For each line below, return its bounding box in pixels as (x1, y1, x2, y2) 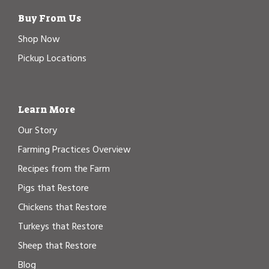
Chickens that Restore (18, 199, 107, 216)
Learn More (18, 103, 75, 116)
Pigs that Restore (18, 180, 89, 196)
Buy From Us (18, 11, 81, 25)
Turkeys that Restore (18, 219, 103, 235)
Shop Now (18, 31, 60, 47)
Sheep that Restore (18, 238, 97, 254)
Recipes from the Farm (18, 161, 110, 177)
